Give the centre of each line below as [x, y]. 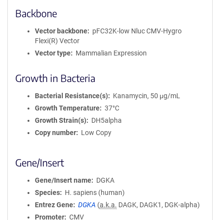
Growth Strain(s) [61, 120]
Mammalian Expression [111, 53]
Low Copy [96, 133]
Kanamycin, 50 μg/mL [146, 96]
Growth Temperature [67, 108]
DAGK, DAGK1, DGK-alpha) [158, 205]
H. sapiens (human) [95, 192]
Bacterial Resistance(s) [71, 96]
